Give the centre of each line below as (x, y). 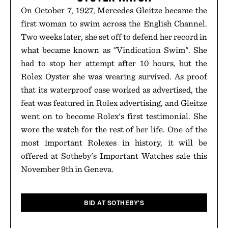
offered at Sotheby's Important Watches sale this (114, 156)
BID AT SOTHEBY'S (114, 203)
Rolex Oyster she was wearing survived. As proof (114, 76)
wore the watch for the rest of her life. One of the (114, 129)
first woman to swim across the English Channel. (114, 23)
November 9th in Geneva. (67, 169)
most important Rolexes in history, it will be (114, 142)
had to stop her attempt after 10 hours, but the (114, 63)
